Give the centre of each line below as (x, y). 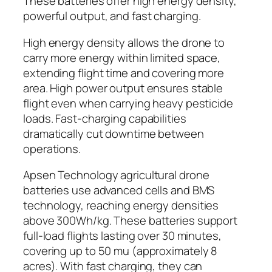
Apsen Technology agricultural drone (116, 175)
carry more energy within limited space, (122, 57)
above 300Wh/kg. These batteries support (131, 220)
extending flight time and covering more (124, 73)
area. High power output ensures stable (123, 88)
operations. (52, 148)
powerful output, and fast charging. (112, 16)
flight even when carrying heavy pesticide (128, 103)
